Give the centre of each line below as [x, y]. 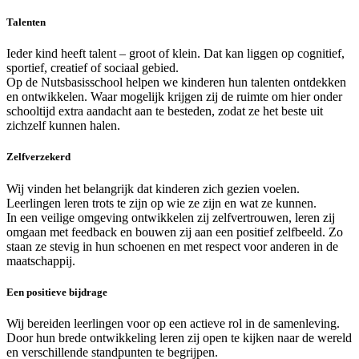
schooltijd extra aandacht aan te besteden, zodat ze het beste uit [165, 111]
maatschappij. [41, 260]
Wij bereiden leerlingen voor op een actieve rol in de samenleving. [173, 323]
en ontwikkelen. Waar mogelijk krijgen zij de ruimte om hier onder [174, 97]
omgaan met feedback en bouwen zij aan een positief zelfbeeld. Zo [175, 232]
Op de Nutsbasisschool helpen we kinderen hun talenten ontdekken [176, 83]
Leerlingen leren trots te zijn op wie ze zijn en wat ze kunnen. [161, 203]
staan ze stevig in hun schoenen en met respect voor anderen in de [172, 246]
